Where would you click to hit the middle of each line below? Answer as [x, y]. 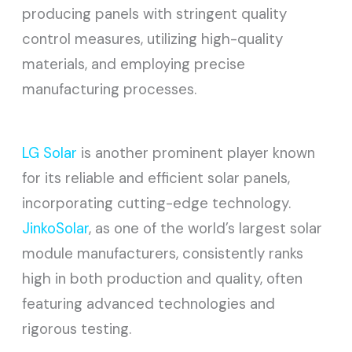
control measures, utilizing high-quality [153, 38]
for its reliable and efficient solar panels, [156, 178]
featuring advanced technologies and [149, 304]
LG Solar [50, 153]
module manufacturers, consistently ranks [163, 254]
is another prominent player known [196, 153]
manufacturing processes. [110, 89]
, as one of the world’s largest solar [206, 229]
